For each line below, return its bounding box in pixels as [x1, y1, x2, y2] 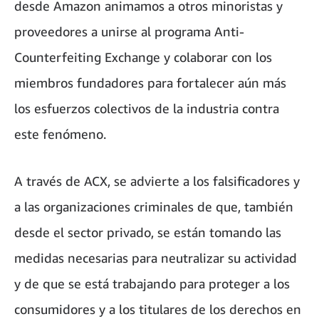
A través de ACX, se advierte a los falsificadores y [14, 172, 300, 189]
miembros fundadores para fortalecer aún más [14, 74, 286, 90]
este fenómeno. [14, 125, 106, 142]
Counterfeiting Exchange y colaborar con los [14, 48, 272, 65]
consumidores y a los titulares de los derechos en [14, 300, 301, 317]
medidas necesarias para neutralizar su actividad [14, 249, 297, 266]
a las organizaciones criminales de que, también [14, 198, 293, 214]
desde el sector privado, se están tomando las [14, 224, 281, 240]
